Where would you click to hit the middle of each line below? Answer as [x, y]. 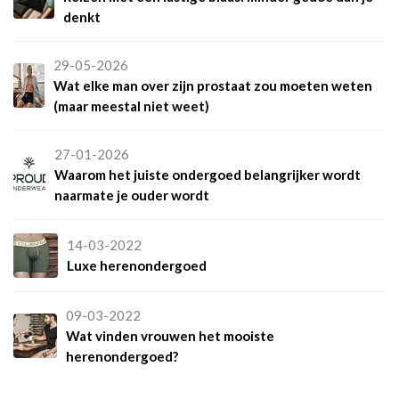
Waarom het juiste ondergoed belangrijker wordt [207, 174]
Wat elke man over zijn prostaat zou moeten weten [212, 85]
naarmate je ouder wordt [131, 195]
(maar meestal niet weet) [131, 106]
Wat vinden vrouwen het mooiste [171, 335]
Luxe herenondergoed [137, 265]
